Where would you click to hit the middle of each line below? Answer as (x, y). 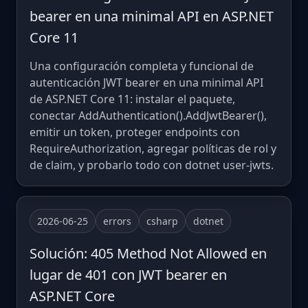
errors (117, 221)
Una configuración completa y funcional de (142, 66)
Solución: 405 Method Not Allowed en (148, 254)
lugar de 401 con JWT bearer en (128, 275)
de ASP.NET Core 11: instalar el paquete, (132, 99)
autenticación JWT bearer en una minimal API (146, 83)
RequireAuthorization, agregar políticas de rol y (153, 149)
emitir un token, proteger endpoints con (135, 132)
